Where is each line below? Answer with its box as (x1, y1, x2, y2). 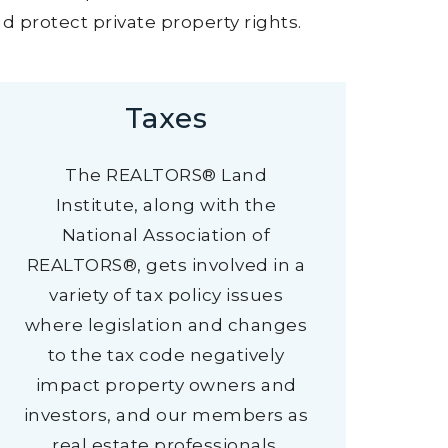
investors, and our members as (23, 405, 309, 425)
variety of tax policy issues (49, 285, 283, 305)
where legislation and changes (24, 315, 308, 335)
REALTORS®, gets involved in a (26, 255, 306, 275)
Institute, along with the (55, 195, 277, 215)
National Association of (61, 225, 271, 245)
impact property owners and (35, 375, 297, 395)
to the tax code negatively (47, 345, 285, 365)
